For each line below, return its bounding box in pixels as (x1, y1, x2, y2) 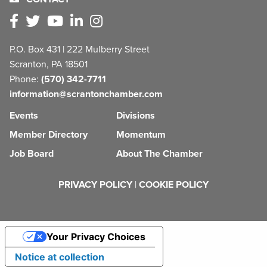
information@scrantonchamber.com (10, 88, 163, 100)
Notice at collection (15, 250, 104, 263)
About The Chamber (116, 147, 203, 160)
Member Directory (10, 128, 88, 141)
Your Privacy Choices (46, 230, 145, 243)
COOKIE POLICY (139, 178, 209, 191)
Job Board (10, 147, 54, 160)
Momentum (116, 128, 166, 141)
